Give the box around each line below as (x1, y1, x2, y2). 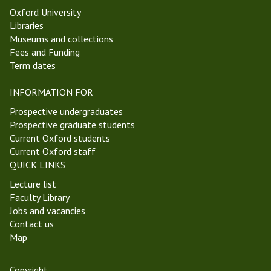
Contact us (10, 218, 54, 230)
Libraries (10, 19, 44, 31)
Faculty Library (10, 191, 70, 203)
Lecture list (10, 178, 56, 190)
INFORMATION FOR (10, 86, 93, 98)
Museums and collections (10, 33, 113, 45)
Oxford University (10, 6, 81, 18)
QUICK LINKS (10, 158, 65, 171)
